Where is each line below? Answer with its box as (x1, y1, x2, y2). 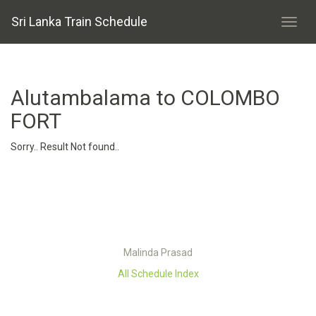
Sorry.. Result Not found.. (11, 141, 119, 152)
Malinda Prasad (123, 247, 193, 258)
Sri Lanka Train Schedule (11, 14, 147, 29)
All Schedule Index (117, 268, 199, 279)
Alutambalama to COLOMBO (11, 85, 280, 110)
